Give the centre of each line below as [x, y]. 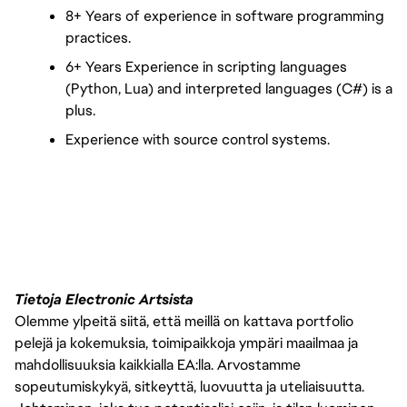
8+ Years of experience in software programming [225, 16]
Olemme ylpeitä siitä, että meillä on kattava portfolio [184, 321]
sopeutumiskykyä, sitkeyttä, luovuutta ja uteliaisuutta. [189, 386]
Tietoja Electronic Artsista [104, 299]
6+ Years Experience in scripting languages [206, 67]
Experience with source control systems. [198, 139]
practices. [98, 38]
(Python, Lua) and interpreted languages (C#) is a [229, 89]
